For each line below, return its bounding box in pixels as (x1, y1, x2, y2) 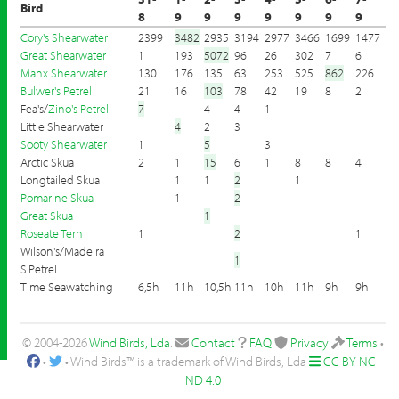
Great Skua (20, 208, 73, 224)
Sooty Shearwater (20, 136, 107, 152)
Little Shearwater (20, 118, 103, 134)
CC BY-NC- (323, 353, 380, 370)
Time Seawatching (20, 279, 113, 295)
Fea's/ (20, 101, 48, 117)
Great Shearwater (20, 47, 106, 63)
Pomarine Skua (20, 190, 94, 206)
